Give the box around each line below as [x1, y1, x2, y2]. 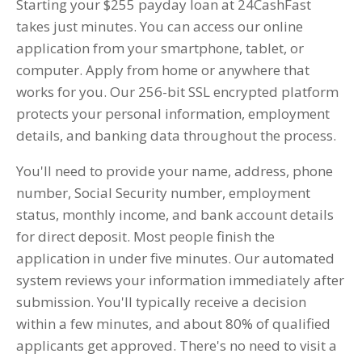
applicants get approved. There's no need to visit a [16, 336, 337, 356]
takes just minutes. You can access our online [16, 17, 303, 36]
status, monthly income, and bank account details [16, 205, 334, 225]
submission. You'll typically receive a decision [16, 293, 306, 312]
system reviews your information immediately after [16, 271, 344, 290]
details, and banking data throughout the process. [16, 126, 336, 145]
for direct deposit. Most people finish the [16, 227, 275, 246]
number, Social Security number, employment [16, 183, 310, 203]
